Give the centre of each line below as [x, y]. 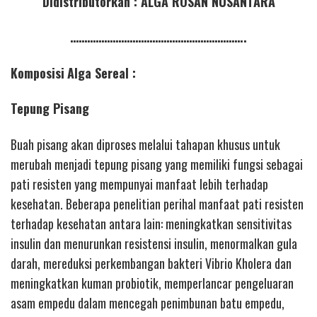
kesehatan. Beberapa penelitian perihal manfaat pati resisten [157, 203]
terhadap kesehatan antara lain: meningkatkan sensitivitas [151, 223]
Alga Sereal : [102, 73]
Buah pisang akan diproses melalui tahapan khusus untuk [145, 144]
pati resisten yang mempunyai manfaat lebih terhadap [139, 184]
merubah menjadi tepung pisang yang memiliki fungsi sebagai [157, 164]
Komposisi [38, 73]
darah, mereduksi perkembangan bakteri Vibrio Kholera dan [151, 263]
